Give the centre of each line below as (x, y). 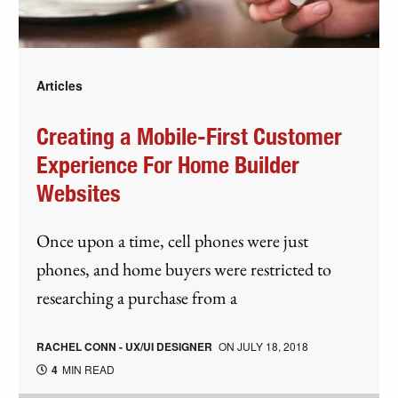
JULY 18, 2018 (273, 346)
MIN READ (88, 370)
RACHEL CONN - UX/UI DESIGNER (125, 347)
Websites (79, 195)
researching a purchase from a (137, 298)
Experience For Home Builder (168, 167)
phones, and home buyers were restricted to (184, 270)
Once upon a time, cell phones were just (173, 241)
